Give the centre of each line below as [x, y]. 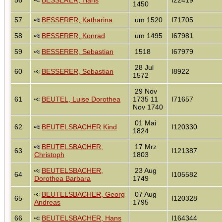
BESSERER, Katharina [77, 20]
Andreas [47, 202]
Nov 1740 [148, 107]
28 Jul [143, 67]
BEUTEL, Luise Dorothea [81, 99]
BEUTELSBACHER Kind [79, 127]
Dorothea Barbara [62, 178]
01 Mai [144, 123]
